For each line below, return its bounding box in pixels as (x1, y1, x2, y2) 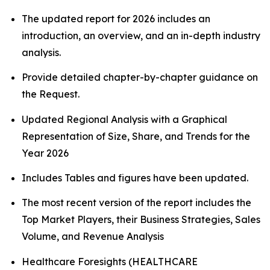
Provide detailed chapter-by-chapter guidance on (22, 71, 258, 84)
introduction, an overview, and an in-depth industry (22, 30, 260, 42)
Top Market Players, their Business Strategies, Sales (22, 213, 260, 226)
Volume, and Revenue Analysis (22, 230, 166, 243)
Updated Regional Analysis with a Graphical (22, 113, 227, 125)
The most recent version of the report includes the (22, 196, 251, 209)
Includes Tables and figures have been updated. (22, 171, 248, 184)
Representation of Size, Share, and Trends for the (22, 130, 250, 142)
